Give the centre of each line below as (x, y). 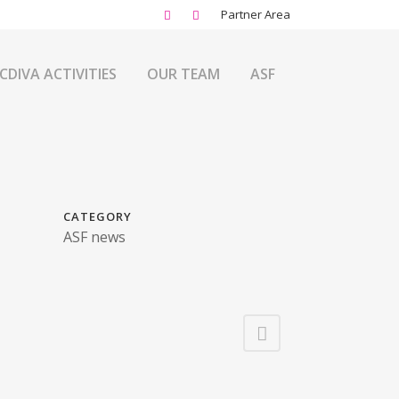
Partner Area (256, 14)
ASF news (94, 237)
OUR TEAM (183, 74)
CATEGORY (98, 216)
